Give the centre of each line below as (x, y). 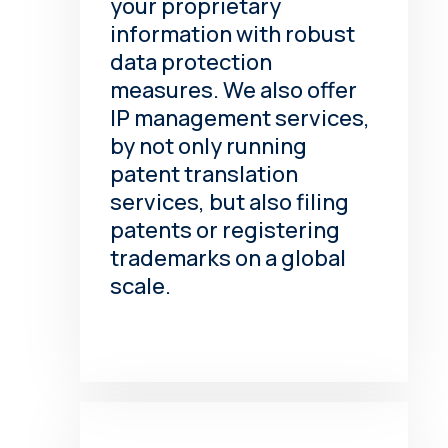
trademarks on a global (228, 257)
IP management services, (240, 117)
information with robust (233, 33)
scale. (141, 285)
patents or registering (225, 229)
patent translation (204, 173)
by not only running (209, 145)
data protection (191, 61)
